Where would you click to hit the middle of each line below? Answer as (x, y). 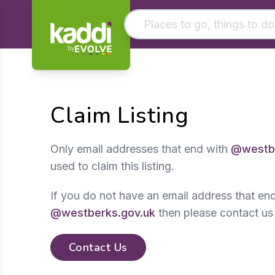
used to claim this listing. (112, 166)
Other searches (183, 84)
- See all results (208, 107)
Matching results (188, 58)
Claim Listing (120, 116)
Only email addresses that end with (141, 149)
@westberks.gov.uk (103, 213)
